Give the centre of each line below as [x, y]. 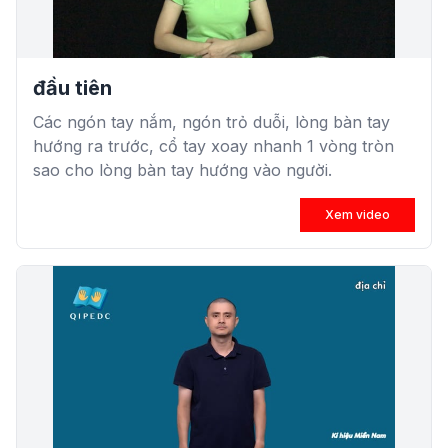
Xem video [357, 214]
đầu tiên [72, 88]
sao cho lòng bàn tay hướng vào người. [182, 170]
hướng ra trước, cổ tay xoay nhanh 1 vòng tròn [213, 146]
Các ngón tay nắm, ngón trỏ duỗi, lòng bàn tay [211, 122]
